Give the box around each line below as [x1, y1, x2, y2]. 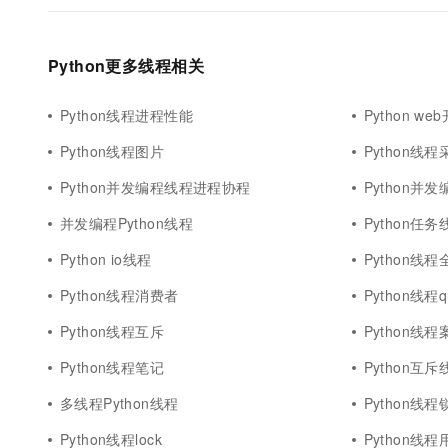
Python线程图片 [60, 141, 165, 161]
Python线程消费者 [60, 285, 179, 305]
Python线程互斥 [60, 321, 165, 341]
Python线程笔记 [60, 357, 165, 377]
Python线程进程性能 [60, 105, 193, 125]
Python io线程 [60, 249, 152, 269]
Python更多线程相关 [48, 54, 204, 77]
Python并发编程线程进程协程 [60, 177, 251, 197]
